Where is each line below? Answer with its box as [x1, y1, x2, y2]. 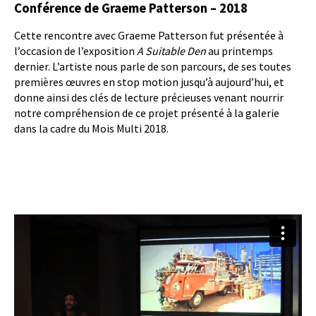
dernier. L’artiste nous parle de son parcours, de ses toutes [14, 59, 291, 73]
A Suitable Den [137, 44, 206, 58]
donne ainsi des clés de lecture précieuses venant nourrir [14, 90, 284, 104]
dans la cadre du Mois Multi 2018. [14, 121, 169, 135]
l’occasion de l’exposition [14, 44, 137, 58]
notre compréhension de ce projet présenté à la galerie [14, 106, 279, 120]
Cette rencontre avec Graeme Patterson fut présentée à [14, 28, 284, 42]
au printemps [206, 44, 273, 58]
